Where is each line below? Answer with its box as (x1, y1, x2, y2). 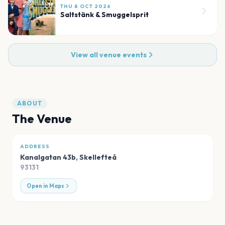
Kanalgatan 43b (20, 153, 76, 162)
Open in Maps (27, 182, 64, 190)
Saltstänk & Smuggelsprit (60, 10, 149, 20)
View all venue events (70, 50, 147, 60)
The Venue (12, 111, 72, 127)
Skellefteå (79, 153, 117, 162)
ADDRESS (20, 143, 50, 150)
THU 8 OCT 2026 (60, 3, 111, 10)
